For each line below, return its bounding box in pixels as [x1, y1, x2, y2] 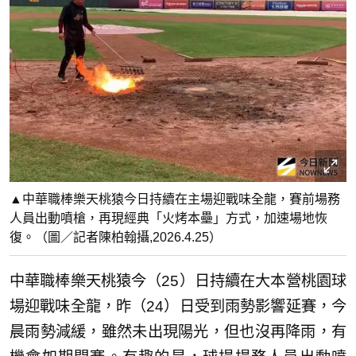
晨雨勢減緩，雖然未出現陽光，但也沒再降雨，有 [10, 323, 346, 340]
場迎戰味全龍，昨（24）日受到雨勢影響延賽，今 [10, 297, 346, 315]
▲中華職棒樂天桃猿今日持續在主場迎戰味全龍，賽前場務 [10, 192, 340, 206]
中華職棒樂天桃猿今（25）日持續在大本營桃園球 [10, 272, 346, 289]
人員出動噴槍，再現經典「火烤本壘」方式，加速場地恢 [10, 211, 327, 225]
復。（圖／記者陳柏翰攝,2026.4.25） [10, 230, 222, 244]
